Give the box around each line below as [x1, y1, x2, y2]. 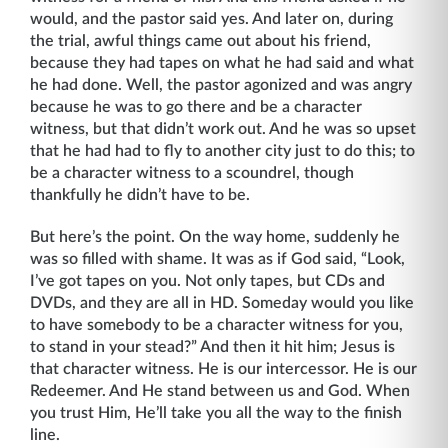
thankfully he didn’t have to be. [30, 187, 254, 203]
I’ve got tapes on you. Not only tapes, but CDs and [30, 273, 385, 289]
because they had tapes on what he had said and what [30, 55, 414, 71]
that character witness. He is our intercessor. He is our [30, 361, 417, 377]
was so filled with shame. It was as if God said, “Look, [30, 251, 405, 267]
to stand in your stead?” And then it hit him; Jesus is [30, 339, 395, 355]
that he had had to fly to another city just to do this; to [30, 143, 415, 159]
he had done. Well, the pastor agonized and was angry [30, 77, 412, 93]
